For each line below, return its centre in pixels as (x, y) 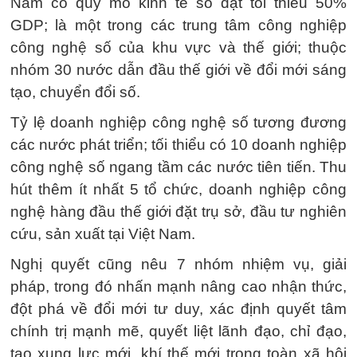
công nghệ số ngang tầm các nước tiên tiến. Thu (178, 167)
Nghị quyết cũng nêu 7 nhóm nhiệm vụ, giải (178, 264)
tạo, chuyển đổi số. (75, 92)
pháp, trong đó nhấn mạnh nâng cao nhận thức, (178, 286)
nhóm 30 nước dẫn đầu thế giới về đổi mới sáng (178, 70)
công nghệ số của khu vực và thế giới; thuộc (178, 47)
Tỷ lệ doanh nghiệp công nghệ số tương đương (178, 122)
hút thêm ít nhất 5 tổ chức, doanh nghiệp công (178, 189)
